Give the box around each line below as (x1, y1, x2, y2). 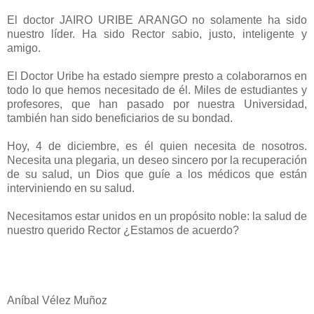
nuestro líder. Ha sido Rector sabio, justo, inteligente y (7, 28, 307, 40)
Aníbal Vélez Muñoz (7, 294, 107, 306)
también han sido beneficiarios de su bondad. (7, 112, 233, 124)
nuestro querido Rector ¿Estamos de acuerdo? (7, 224, 239, 236)
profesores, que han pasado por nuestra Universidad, (7, 98, 307, 110)
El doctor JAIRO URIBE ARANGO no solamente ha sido (7, 14, 307, 26)
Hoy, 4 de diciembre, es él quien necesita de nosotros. (7, 140, 307, 152)
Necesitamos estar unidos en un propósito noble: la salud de (7, 210, 307, 222)
